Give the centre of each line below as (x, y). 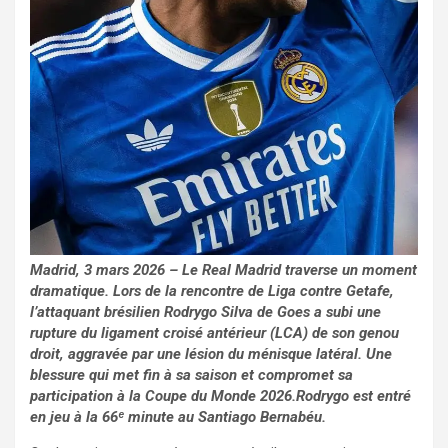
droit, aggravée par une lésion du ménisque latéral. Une (211, 353)
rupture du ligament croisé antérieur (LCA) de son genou (214, 332)
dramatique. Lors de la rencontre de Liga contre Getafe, (212, 290)
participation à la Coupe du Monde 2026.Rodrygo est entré (220, 395)
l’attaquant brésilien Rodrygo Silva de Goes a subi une (205, 311)
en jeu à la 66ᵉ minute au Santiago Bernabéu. (178, 416)
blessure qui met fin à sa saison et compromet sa (191, 374)
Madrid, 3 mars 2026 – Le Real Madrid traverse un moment (223, 269)
